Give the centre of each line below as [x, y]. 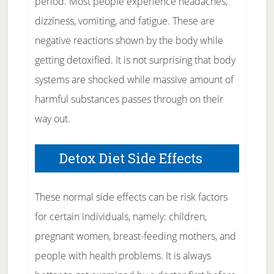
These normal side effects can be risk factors [131, 197]
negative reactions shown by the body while [129, 40]
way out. [52, 119]
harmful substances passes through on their [129, 99]
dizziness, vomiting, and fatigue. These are [124, 21]
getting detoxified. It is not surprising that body [135, 60]
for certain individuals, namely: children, [120, 217]
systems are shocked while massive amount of [134, 80]
